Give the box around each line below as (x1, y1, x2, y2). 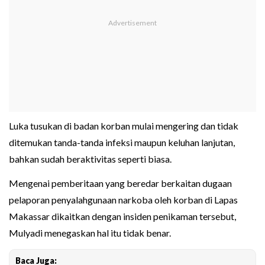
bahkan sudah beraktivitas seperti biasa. (9, 153, 172, 165)
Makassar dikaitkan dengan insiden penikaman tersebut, (9, 211, 236, 222)
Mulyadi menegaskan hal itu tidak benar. (9, 227, 171, 239)
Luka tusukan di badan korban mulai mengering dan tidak (9, 120, 238, 132)
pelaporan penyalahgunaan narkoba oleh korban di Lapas (9, 194, 238, 206)
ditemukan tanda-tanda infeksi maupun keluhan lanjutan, (9, 137, 235, 148)
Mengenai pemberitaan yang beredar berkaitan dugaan (9, 177, 232, 189)
